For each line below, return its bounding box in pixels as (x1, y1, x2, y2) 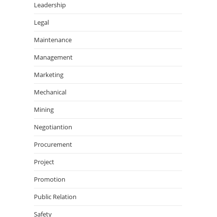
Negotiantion (34, 123, 72, 132)
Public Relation (34, 192, 77, 201)
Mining (34, 105, 54, 114)
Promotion (34, 175, 65, 184)
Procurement (34, 140, 72, 149)
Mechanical (34, 88, 66, 97)
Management (34, 53, 73, 62)
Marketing (34, 70, 63, 79)
